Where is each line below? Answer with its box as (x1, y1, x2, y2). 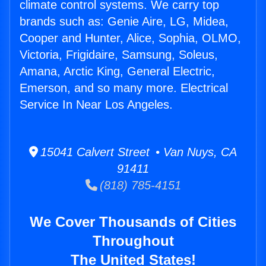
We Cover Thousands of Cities (30, 214, 236, 230)
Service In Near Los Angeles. (20, 98, 173, 112)
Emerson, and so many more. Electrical (20, 81, 228, 95)
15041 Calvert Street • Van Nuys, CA (38, 145, 237, 159)
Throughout (92, 233, 174, 249)
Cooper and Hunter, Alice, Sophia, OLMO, (20, 31, 241, 45)
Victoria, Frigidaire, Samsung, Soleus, (20, 48, 218, 62)
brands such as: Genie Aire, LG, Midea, (20, 15, 229, 28)
